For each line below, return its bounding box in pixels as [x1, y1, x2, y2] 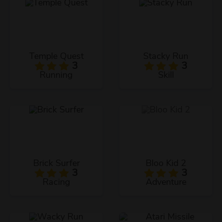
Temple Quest [29, 52, 84, 61]
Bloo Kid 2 [145, 159, 186, 168]
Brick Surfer [33, 159, 80, 168]
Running [40, 71, 73, 80]
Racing [42, 178, 70, 187]
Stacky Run [143, 52, 188, 61]
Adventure [145, 178, 186, 187]
